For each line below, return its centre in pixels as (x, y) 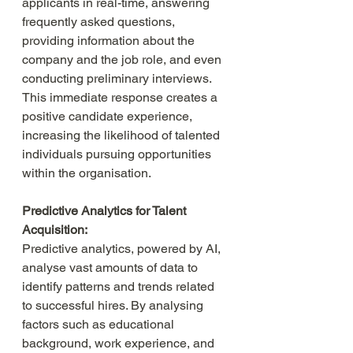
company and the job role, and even (123, 59)
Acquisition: (55, 230)
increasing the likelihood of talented (123, 135)
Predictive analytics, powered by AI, (123, 249)
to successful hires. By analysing (114, 305)
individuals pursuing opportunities (118, 154)
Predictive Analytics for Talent (106, 211)
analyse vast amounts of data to (111, 268)
